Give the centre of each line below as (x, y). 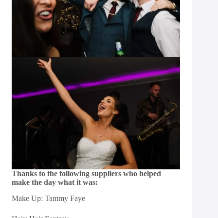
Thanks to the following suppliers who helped (86, 174)
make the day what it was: (55, 182)
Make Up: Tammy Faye (48, 198)
